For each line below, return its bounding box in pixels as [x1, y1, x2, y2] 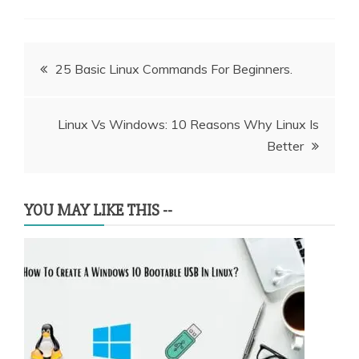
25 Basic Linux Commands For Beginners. [55, 60, 292, 77]
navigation [23, 90, 133, 122]
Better [267, 137, 304, 154]
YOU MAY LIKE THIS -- [24, 200, 172, 220]
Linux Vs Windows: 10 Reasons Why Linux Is [58, 115, 319, 132]
